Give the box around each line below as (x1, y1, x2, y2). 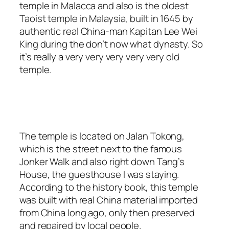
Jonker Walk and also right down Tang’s (19, 155, 185, 169)
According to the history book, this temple (19, 180, 198, 194)
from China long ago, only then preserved (19, 206, 195, 220)
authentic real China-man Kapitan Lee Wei (19, 24, 197, 38)
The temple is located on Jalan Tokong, (19, 129, 185, 143)
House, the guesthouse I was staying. (19, 168, 179, 181)
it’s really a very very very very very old (19, 50, 179, 63)
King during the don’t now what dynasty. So (19, 37, 203, 51)
